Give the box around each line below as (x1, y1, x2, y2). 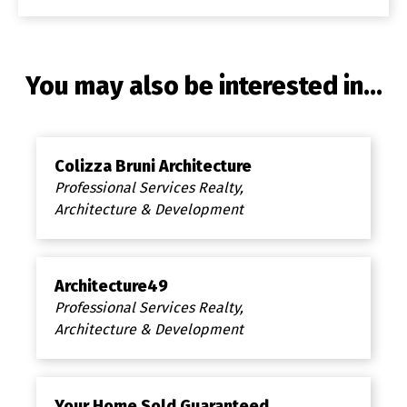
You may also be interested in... (25, 70, 382, 101)
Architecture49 (55, 275, 168, 296)
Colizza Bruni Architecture (55, 155, 252, 176)
